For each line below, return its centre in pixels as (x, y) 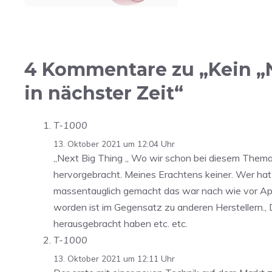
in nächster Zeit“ (104, 93)
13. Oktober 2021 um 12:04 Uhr (114, 144)
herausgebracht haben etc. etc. (121, 224)
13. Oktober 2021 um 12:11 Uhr (114, 258)
